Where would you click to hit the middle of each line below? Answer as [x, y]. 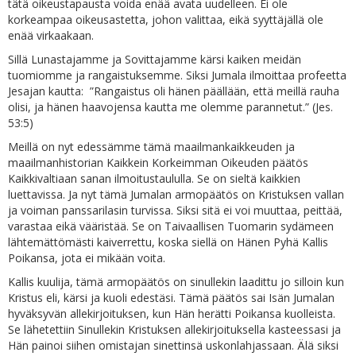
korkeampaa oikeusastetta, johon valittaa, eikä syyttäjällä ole [166, 19]
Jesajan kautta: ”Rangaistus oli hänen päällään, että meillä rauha [174, 91]
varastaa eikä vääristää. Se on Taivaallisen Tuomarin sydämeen [171, 226]
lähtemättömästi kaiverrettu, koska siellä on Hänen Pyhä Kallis [168, 242]
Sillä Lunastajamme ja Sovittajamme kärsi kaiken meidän [155, 59]
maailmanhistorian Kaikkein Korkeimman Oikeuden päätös [158, 163]
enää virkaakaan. [51, 35]
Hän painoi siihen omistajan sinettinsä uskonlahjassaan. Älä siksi [173, 345]
